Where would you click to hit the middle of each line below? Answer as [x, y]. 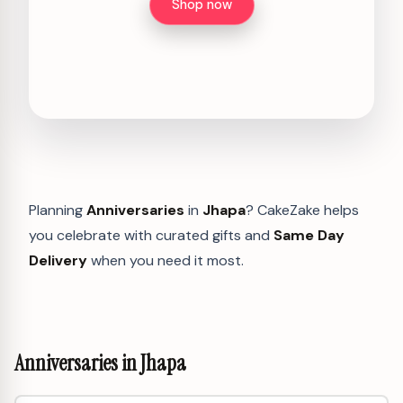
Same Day [309, 235]
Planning [58, 210]
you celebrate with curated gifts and [151, 235]
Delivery [58, 260]
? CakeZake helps [302, 210]
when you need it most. [166, 260]
